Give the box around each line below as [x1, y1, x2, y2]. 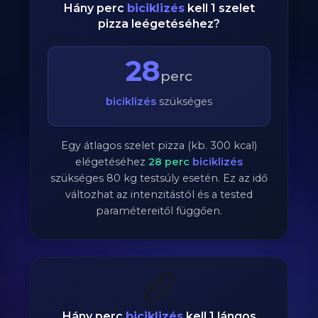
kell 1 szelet [184, 1, 255, 15]
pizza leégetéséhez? [98, 17, 220, 31]
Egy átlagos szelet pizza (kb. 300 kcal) [61, 139, 257, 152]
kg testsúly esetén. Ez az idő [121, 172, 268, 185]
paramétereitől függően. [96, 204, 222, 217]
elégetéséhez [75, 155, 148, 168]
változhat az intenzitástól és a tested [65, 188, 253, 201]
